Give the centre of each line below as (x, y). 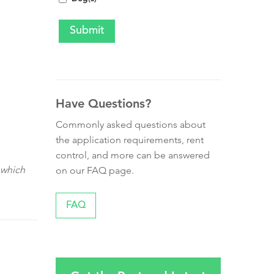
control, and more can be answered (133, 155)
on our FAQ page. (95, 170)
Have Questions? (103, 103)
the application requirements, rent (130, 139)
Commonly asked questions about (131, 124)
